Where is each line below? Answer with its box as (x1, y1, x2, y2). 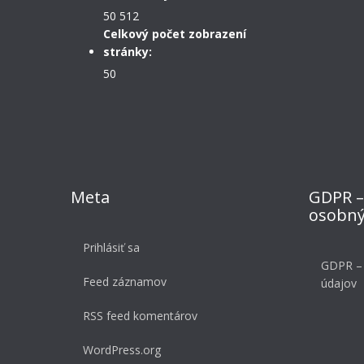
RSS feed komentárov (83, 308, 197, 324)
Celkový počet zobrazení (103, 26, 246, 42)
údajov (320, 275, 357, 292)
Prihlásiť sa (83, 240, 140, 256)
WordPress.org (83, 342, 161, 358)
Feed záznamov (83, 274, 167, 290)
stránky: (103, 44, 152, 60)
